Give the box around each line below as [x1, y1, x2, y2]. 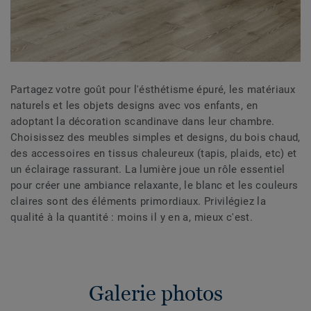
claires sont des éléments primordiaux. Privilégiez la [10, 195, 267, 208]
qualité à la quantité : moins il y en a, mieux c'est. [10, 211, 256, 224]
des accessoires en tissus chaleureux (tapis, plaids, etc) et [10, 147, 297, 160]
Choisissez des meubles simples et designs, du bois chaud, [10, 131, 301, 144]
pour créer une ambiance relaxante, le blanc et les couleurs [10, 179, 299, 192]
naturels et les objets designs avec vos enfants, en [10, 99, 258, 112]
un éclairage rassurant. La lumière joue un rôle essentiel [10, 163, 285, 176]
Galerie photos [88, 281, 223, 306]
